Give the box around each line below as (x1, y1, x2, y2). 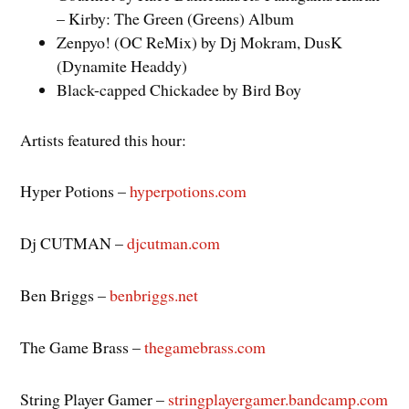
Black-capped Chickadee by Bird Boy (57, 78, 302, 100)
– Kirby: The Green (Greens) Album (57, 6, 295, 29)
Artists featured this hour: (20, 128, 187, 151)
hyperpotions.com (130, 180, 247, 203)
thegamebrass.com (144, 335, 267, 358)
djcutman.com (127, 232, 221, 255)
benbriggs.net (110, 284, 199, 307)
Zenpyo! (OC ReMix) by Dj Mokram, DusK (57, 30, 343, 53)
